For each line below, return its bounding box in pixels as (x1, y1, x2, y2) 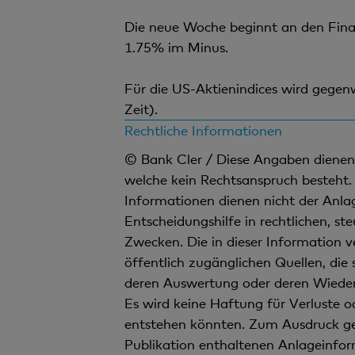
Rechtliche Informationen (124, 121, 282, 139)
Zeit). (124, 100, 158, 117)
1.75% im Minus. (124, 38, 228, 55)
